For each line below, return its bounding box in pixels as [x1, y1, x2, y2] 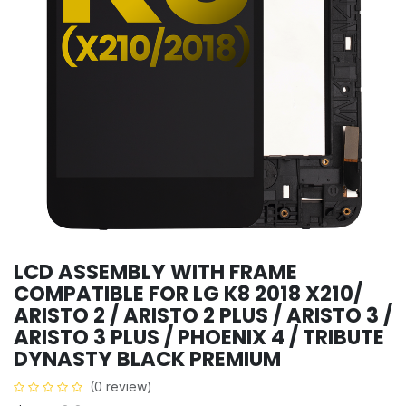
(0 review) [90, 378, 152, 394]
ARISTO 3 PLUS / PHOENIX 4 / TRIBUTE [14, 322, 384, 352]
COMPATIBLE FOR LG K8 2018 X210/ [14, 278, 362, 308]
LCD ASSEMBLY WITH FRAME [14, 256, 297, 286]
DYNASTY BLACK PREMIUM [14, 343, 281, 373]
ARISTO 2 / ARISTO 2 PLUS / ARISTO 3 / [14, 300, 392, 330]
